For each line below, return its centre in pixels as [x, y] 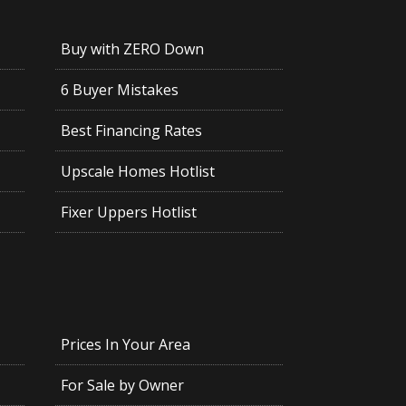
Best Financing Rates [131, 131]
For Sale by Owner [122, 386]
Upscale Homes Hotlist [137, 172]
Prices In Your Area [125, 345]
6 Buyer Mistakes [119, 90]
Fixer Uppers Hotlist [128, 213]
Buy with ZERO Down [132, 49]
